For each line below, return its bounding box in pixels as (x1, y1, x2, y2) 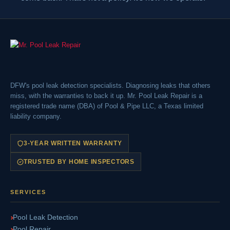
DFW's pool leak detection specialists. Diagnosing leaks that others (10, 82, 210, 89)
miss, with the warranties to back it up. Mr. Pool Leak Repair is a (10, 92, 202, 100)
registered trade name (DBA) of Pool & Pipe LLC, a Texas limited (10, 102, 203, 110)
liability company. (10, 112, 62, 120)
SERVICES (10, 189, 46, 195)
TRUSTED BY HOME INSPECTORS (24, 158, 135, 165)
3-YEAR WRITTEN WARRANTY (24, 140, 122, 147)
